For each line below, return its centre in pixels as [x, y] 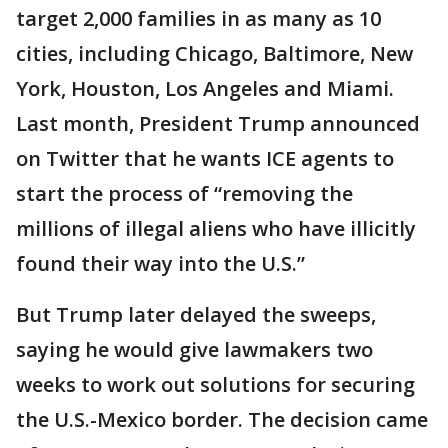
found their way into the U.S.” [160, 264]
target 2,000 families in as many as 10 [198, 19]
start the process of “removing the [184, 194]
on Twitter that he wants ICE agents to [205, 159]
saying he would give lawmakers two [194, 350]
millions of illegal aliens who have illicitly [216, 229]
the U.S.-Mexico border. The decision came [222, 420]
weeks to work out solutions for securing [215, 385]
